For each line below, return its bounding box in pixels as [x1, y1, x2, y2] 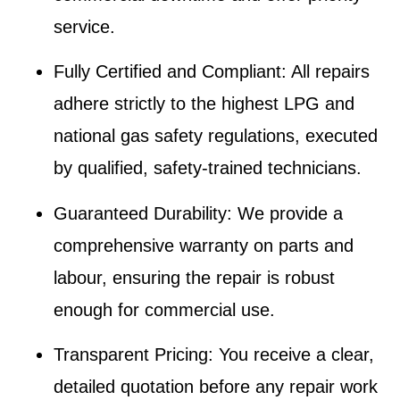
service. [54, 16, 115, 37]
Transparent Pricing [54, 344, 208, 364]
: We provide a [227, 203, 343, 223]
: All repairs [281, 62, 370, 82]
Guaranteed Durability [54, 203, 227, 223]
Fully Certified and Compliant [54, 62, 281, 82]
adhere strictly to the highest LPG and [54, 94, 354, 114]
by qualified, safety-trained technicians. [54, 158, 362, 179]
